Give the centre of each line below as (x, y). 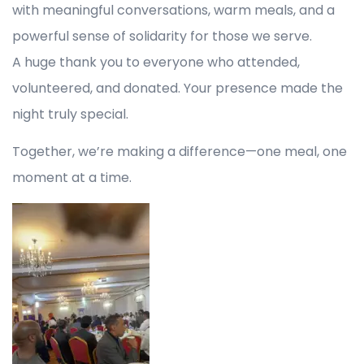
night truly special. (70, 114)
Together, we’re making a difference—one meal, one (180, 152)
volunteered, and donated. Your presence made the (178, 88)
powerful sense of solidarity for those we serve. (162, 36)
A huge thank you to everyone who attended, (156, 62)
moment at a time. (72, 178)
